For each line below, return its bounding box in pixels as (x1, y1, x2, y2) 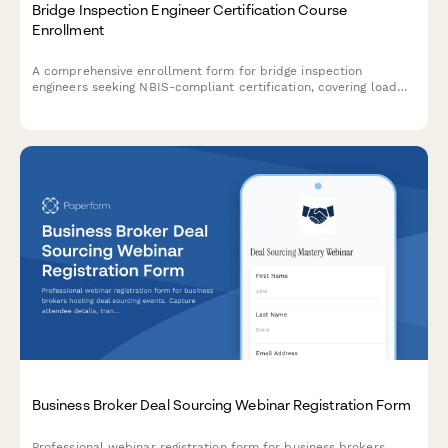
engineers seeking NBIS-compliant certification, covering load (32, 79, 397, 94)
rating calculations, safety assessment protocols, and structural (32, 95, 412, 110)
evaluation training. (32, 111, 144, 126)
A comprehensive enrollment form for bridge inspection (32, 63, 363, 78)
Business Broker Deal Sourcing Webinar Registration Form (32, 396, 412, 414)
